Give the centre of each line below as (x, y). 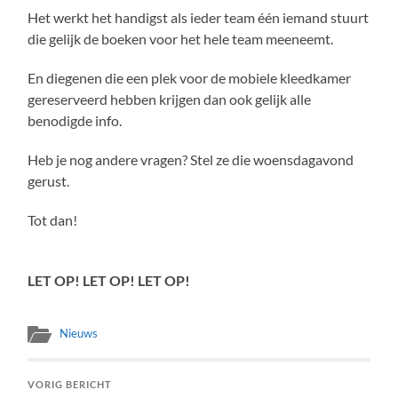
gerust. (49, 181)
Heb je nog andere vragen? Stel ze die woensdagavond (191, 160)
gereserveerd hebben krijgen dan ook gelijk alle (170, 99)
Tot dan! (53, 220)
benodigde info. (75, 121)
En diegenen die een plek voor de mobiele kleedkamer (190, 78)
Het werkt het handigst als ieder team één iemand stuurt (199, 18)
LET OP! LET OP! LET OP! (109, 281)
